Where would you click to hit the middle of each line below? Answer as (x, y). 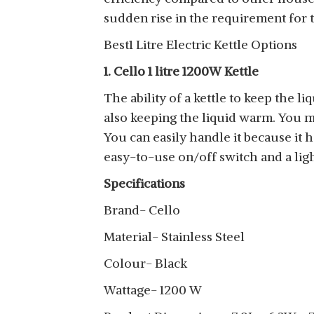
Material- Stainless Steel (174, 237)
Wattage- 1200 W (153, 290)
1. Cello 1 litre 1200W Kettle (181, 71)
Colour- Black (145, 263)
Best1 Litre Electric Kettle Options (200, 45)
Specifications (144, 183)
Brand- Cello (142, 210)
